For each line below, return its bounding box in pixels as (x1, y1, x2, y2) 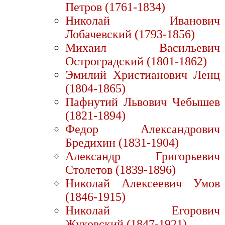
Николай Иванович (65, 14, 220, 28)
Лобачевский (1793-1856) (65, 28, 195, 41)
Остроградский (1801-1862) (65, 55, 207, 68)
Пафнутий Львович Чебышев (65, 95, 220, 109)
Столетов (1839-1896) (65, 163, 176, 177)
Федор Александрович (65, 123, 220, 136)
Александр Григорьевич (65, 150, 220, 163)
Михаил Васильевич (65, 41, 220, 55)
